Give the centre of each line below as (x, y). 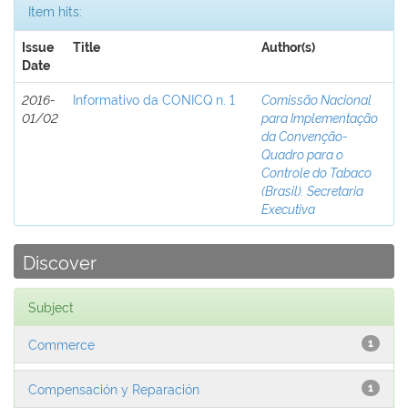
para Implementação (320, 117)
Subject (51, 306)
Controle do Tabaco (316, 172)
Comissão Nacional (316, 99)
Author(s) (288, 47)
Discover (60, 261)
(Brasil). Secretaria (312, 190)
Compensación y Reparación (114, 388)
